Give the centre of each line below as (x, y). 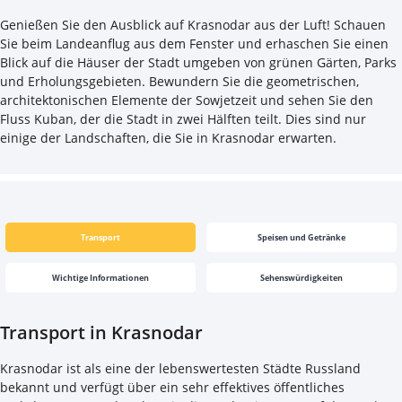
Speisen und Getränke (301, 238)
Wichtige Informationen (100, 278)
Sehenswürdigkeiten (301, 278)
